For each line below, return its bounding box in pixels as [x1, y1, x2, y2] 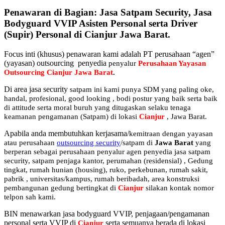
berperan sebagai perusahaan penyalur [4, 147, 127, 156]
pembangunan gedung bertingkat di [4, 183, 118, 192]
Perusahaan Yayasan [138, 59, 206, 67]
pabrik [4, 174, 24, 183]
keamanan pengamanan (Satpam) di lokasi [4, 112, 139, 121]
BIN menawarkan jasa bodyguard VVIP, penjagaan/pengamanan [4, 209, 209, 218]
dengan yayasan [160, 129, 213, 138]
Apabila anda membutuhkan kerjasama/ [4, 129, 129, 138]
